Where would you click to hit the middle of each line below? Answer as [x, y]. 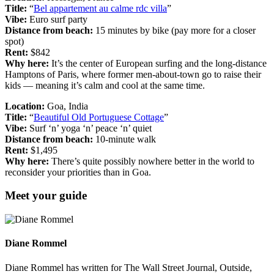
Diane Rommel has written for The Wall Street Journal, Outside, [128, 267]
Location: [25, 106]
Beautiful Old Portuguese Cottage [99, 117]
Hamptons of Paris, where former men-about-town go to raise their [133, 74]
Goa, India [66, 106]
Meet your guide [46, 196]
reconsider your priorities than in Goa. [78, 172]
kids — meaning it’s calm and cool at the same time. [105, 85]
